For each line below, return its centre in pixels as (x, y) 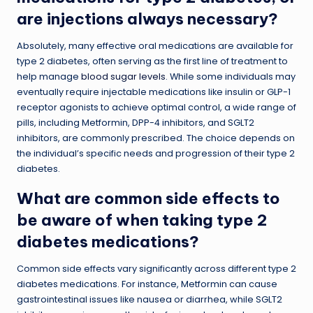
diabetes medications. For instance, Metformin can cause (147, 284)
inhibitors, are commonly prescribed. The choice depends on (156, 138)
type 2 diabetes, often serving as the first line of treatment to (152, 61)
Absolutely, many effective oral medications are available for (155, 45)
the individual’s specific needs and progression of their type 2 (156, 153)
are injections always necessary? (147, 19)
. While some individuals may (231, 76)
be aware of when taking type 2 (142, 220)
